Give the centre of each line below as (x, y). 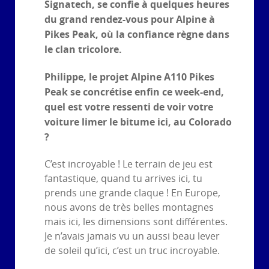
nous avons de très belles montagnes (129, 208)
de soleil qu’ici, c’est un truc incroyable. (132, 251)
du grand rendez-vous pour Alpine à (130, 20)
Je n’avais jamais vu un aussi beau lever (132, 237)
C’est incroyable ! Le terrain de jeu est (128, 165)
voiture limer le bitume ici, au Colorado (138, 122)
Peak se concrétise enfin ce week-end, (134, 92)
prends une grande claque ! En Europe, (132, 193)
